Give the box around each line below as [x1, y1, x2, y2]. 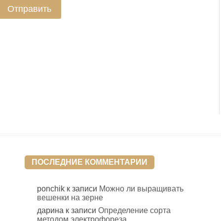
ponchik [37, 184, 65, 193]
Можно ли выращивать [99, 184, 184, 193]
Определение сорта [98, 206, 171, 215]
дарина [37, 206, 64, 215]
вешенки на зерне [37, 193, 103, 202]
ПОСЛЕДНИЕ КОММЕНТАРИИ [32, 158, 147, 166]
